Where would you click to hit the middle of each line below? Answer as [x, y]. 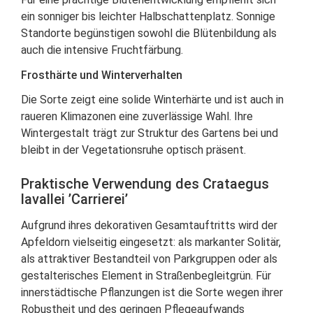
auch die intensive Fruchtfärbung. [102, 50]
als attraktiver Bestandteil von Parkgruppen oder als [149, 259]
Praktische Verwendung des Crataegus [145, 184]
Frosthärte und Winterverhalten [102, 75]
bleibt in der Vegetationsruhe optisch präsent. [133, 150]
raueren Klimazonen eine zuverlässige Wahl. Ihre [137, 116]
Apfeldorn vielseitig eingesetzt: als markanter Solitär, [151, 242]
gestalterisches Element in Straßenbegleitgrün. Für [146, 276]
